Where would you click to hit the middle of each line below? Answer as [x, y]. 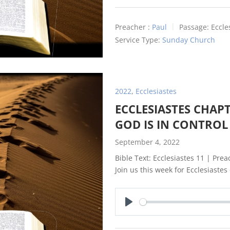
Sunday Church [189, 40]
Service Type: [138, 40]
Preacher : [132, 27]
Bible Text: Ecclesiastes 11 [160, 158]
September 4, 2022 [147, 142]
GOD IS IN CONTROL [171, 124]
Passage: [194, 27]
